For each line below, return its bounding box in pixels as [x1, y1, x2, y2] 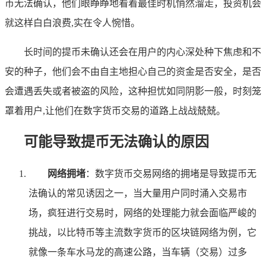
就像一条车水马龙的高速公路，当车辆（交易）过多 [28, 246, 247, 257]
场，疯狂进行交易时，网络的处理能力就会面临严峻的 [28, 207, 256, 218]
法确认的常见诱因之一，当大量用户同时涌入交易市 [28, 188, 247, 198]
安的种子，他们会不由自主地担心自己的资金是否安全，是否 [5, 66, 261, 77]
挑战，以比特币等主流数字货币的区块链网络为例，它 [28, 227, 256, 237]
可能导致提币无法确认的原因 [24, 134, 209, 150]
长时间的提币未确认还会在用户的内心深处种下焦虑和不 [24, 46, 261, 57]
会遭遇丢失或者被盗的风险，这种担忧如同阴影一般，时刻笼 [5, 85, 261, 96]
